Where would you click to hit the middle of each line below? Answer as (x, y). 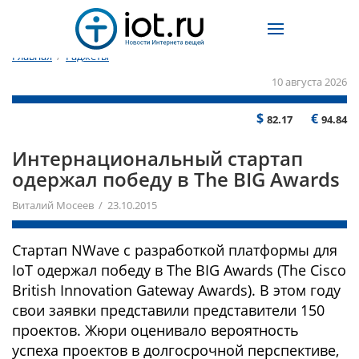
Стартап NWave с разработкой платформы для (175, 250)
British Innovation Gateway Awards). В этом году (176, 290)
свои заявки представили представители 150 (168, 310)
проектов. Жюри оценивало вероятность (155, 330)
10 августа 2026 (309, 82)
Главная (32, 56)
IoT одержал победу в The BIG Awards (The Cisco (179, 270)
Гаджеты (87, 56)
